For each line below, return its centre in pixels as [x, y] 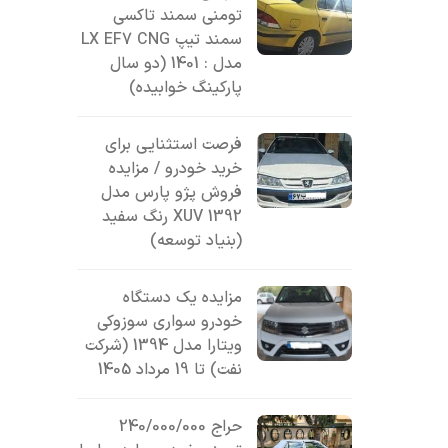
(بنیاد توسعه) [196, 241]
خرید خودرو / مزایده [176, 169]
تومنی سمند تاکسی [178, 16]
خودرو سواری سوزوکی [170, 322]
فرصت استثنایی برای [174, 145]
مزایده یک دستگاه [183, 298]
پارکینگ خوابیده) [186, 88]
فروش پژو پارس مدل [172, 193]
